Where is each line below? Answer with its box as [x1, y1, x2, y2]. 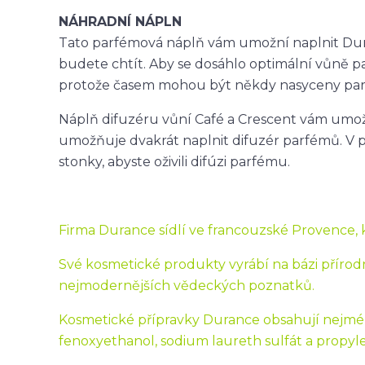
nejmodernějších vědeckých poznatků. [59, 277, 314, 293]
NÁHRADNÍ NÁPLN [59, 13, 182, 29]
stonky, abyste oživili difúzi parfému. [59, 153, 290, 169]
